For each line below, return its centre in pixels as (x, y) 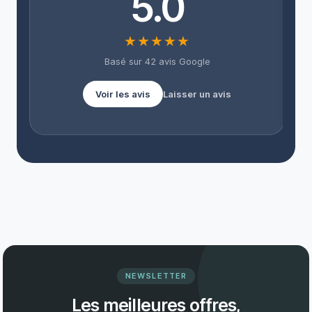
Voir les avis (123, 94)
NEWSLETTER (156, 275)
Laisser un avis (197, 94)
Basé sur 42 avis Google (157, 62)
